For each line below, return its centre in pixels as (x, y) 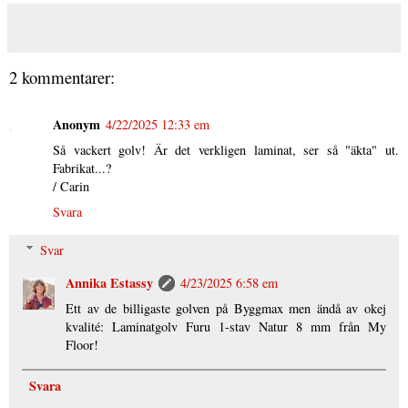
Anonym (76, 125)
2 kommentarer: (62, 76)
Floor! (82, 344)
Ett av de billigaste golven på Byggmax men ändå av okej (226, 308)
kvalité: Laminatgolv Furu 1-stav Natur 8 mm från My (226, 326)
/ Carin (71, 187)
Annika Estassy (110, 282)
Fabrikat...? (82, 168)
